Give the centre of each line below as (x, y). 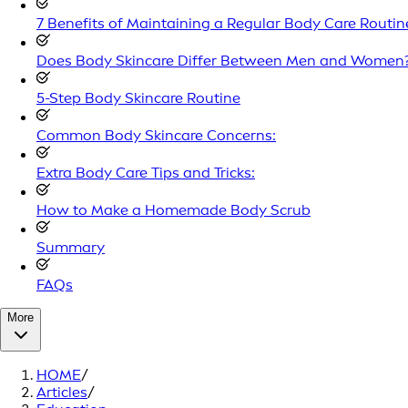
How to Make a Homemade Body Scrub (173, 209)
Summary (71, 247)
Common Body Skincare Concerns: (156, 135)
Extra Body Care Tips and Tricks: (146, 172)
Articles (62, 392)
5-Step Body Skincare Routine (138, 97)
